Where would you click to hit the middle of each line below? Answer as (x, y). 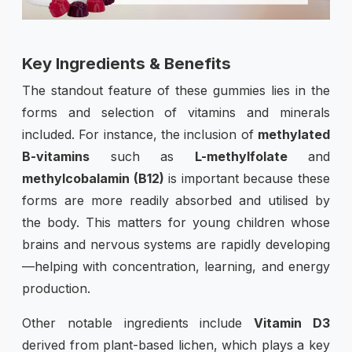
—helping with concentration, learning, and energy (176, 266)
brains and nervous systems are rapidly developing (176, 244)
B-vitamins (56, 156)
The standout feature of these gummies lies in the (176, 90)
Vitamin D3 (292, 323)
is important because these (247, 178)
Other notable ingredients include (138, 323)
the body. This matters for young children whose (176, 222)
